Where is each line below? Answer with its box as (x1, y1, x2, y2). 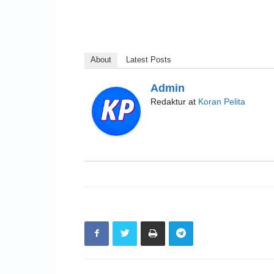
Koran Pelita (198, 96, 245, 106)
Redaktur (150, 96, 186, 106)
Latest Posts (126, 54, 171, 64)
